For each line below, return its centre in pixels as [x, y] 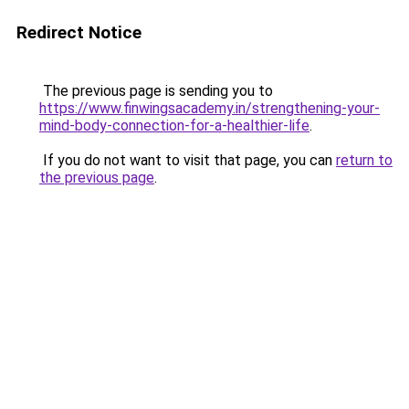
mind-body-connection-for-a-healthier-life [174, 126]
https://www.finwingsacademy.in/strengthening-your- [210, 108]
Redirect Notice [79, 32]
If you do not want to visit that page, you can [188, 160]
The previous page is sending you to [156, 91]
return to [364, 160]
